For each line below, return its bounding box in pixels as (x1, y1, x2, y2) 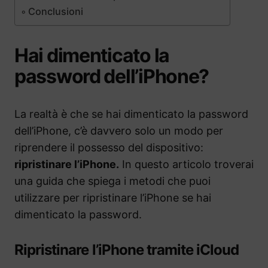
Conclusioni (28, 5, 84, 18)
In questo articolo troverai (119, 158, 254, 171)
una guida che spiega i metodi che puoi (14, 175, 211, 188)
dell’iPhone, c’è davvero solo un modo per (14, 124, 223, 138)
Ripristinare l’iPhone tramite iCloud (14, 241, 239, 259)
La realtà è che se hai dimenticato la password (14, 108, 248, 121)
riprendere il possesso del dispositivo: (14, 141, 203, 154)
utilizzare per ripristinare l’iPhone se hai (14, 191, 211, 205)
